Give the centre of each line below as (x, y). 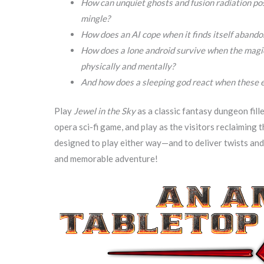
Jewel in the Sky (105, 111)
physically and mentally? (128, 66)
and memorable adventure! (106, 159)
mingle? (95, 18)
